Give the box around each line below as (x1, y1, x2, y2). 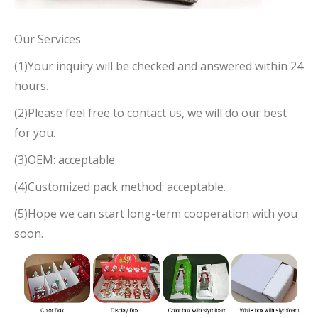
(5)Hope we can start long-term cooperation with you (14, 205, 297, 221)
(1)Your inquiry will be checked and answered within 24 (14, 57, 303, 74)
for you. (14, 124, 55, 141)
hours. (14, 77, 48, 94)
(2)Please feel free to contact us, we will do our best (14, 104, 287, 121)
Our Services (14, 31, 81, 47)
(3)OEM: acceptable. (14, 151, 117, 168)
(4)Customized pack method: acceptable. (14, 178, 226, 194)
